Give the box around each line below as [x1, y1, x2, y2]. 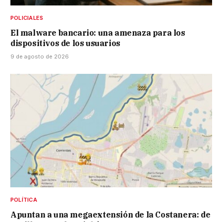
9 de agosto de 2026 [10, 53, 69, 60]
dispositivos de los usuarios [10, 38, 120, 48]
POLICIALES [10, 14, 44, 21]
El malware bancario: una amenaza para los [10, 28, 185, 38]
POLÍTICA [10, 196, 37, 203]
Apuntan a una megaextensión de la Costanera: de [10, 209, 211, 220]
